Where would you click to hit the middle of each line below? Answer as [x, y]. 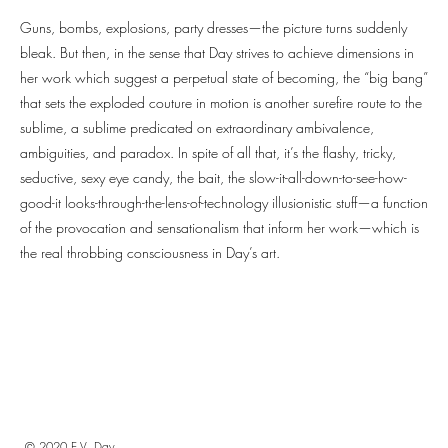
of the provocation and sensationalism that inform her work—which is [219, 228]
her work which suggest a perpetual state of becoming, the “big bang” [224, 78]
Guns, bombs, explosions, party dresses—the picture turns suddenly [213, 28]
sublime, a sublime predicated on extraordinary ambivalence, [197, 128]
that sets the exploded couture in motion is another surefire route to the [221, 103]
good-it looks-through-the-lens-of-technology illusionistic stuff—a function [224, 203]
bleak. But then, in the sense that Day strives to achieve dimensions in [217, 53]
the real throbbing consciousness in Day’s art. [152, 253]
